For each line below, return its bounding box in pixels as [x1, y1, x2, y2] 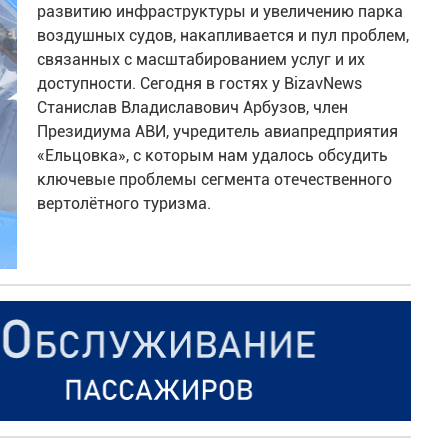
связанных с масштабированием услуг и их [37, 50, 366, 70]
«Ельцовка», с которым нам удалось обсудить [37, 146, 389, 166]
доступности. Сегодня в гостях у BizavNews [37, 74, 363, 94]
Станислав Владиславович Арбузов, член [37, 98, 349, 118]
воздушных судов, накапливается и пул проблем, [37, 26, 410, 46]
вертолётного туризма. [37, 194, 212, 214]
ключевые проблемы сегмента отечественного [37, 170, 393, 190]
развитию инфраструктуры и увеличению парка [37, 2, 404, 22]
